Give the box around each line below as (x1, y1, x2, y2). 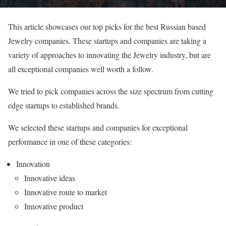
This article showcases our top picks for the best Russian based (8, 21, 206, 32)
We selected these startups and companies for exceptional (8, 122, 188, 133)
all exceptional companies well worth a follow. (8, 63, 153, 74)
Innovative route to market (24, 186, 107, 197)
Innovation (16, 158, 50, 169)
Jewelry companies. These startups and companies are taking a (8, 35, 206, 46)
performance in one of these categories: (8, 136, 132, 147)
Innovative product (24, 200, 83, 211)
